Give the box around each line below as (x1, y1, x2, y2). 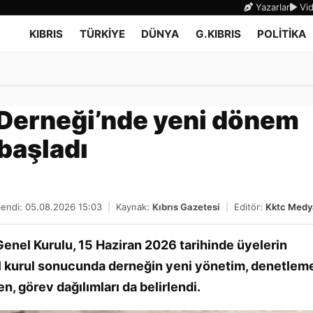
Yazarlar (253, 1, 290, 13)
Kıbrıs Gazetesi (152, 201, 220, 212)
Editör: (234, 201, 265, 212)
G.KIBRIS (196, 27, 241, 41)
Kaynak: (116, 201, 152, 212)
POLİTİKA (257, 27, 306, 41)
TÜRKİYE (79, 27, 125, 41)
